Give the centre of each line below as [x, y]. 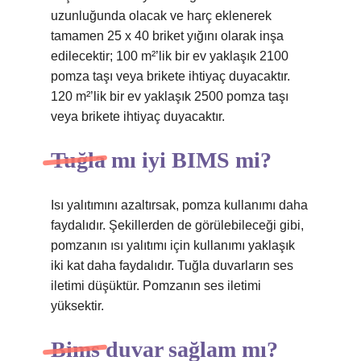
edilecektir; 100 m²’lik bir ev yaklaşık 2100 [170, 56]
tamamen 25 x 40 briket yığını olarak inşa [167, 36]
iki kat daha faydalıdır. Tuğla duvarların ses [172, 266]
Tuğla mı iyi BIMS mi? [161, 160]
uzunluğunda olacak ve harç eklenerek [161, 16]
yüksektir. [77, 306]
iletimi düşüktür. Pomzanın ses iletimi [156, 286]
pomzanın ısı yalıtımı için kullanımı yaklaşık [173, 245]
